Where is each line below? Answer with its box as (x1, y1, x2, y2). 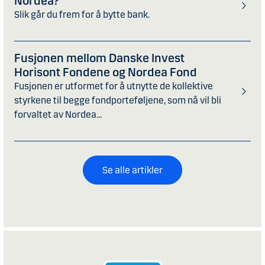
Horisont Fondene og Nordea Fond (14, 65, 197, 80)
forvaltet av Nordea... (14, 109, 102, 121)
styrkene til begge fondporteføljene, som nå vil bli (14, 95, 221, 106)
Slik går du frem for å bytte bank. (14, 9, 150, 21)
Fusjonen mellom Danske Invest (14, 51, 185, 66)
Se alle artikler (102, 164, 163, 176)
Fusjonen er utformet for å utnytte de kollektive (14, 80, 213, 92)
